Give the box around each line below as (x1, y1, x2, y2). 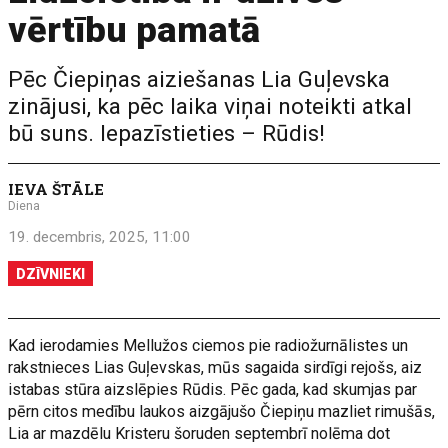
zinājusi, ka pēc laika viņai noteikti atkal (8, 93, 413, 120)
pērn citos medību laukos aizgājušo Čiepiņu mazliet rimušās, (8, 402, 436, 421)
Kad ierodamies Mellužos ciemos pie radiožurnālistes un (8, 336, 409, 355)
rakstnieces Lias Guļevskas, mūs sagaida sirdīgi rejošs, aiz (8, 358, 423, 377)
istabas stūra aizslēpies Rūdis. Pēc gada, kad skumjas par (8, 380, 418, 399)
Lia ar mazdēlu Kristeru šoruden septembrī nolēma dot (8, 424, 391, 443)
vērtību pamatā (8, 9, 261, 51)
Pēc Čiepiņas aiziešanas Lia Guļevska (8, 66, 391, 93)
